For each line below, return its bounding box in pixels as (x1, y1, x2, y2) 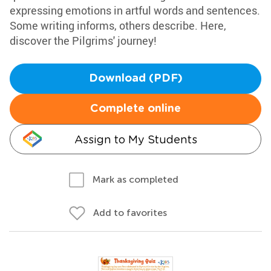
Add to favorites (93, 207, 167, 218)
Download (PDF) (88, 73, 183, 84)
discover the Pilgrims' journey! (10, 33, 157, 48)
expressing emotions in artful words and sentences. (10, 3, 260, 18)
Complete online (90, 103, 181, 114)
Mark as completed (93, 174, 178, 185)
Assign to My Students (74, 133, 197, 146)
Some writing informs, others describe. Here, (10, 18, 226, 33)
